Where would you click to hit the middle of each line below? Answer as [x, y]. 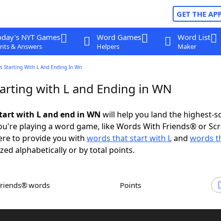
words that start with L [129, 138]
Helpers [108, 46]
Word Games [119, 37]
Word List [194, 37]
